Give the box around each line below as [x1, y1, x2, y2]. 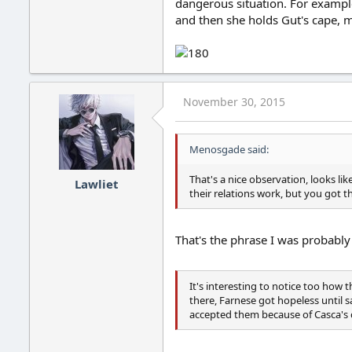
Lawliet [74, 175, 119, 192]
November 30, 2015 [183, 94, 285, 110]
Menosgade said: [189, 142, 269, 157]
